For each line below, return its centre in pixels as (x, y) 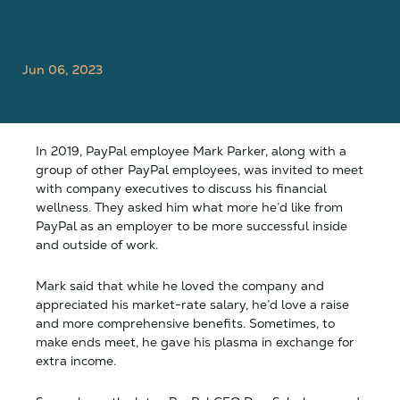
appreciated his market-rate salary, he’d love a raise (192, 304)
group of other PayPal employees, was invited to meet (200, 170)
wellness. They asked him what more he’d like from (189, 207)
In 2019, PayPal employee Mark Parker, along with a (191, 151)
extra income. (76, 361)
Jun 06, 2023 (62, 70)
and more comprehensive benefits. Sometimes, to (185, 323)
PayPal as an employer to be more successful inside (192, 226)
